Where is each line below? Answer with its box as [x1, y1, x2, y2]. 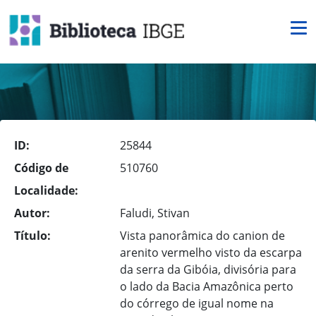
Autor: [14, 205, 50, 221]
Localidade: [14, 183, 78, 198]
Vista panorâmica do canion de [120, 228, 285, 243]
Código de [14, 160, 68, 176]
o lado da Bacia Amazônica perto [120, 279, 293, 294]
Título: [14, 228, 51, 243]
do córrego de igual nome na [120, 296, 274, 311]
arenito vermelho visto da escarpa [120, 245, 302, 260]
